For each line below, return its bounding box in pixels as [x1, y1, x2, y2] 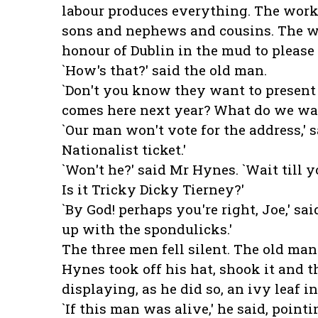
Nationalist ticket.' [62, 141, 186, 159]
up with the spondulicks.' [62, 220, 232, 238]
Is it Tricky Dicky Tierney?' [62, 180, 244, 199]
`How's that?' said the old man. [62, 61, 267, 79]
